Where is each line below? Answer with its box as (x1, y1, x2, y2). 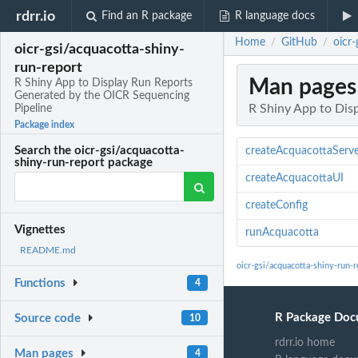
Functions (14, 277, 66, 290)
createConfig (245, 200, 308, 212)
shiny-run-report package (14, 157, 153, 169)
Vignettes (14, 224, 66, 237)
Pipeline (14, 103, 53, 115)
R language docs (234, 10, 315, 22)
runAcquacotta (245, 227, 319, 239)
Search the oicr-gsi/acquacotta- (14, 145, 185, 157)
